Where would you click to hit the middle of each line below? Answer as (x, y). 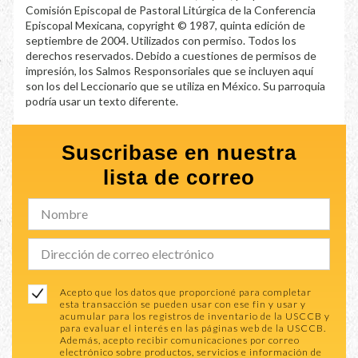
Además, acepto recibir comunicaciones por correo (180, 340)
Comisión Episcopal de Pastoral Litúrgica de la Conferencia (171, 10)
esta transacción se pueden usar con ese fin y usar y (183, 304)
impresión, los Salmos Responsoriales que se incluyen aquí (169, 71)
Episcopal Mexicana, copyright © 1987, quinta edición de (165, 25)
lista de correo (179, 177)
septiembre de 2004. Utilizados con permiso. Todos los (161, 40)
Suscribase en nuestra (179, 153)
